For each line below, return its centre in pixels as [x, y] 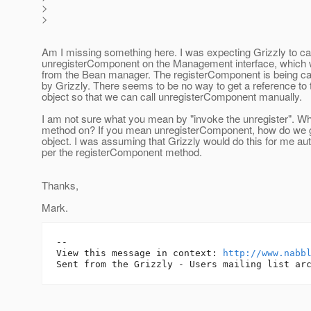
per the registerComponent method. [122, 152]
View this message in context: [140, 253]
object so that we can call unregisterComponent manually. [172, 96]
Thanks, [60, 185]
